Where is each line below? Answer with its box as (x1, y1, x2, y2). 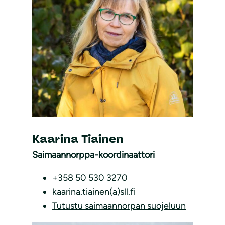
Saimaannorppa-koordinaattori (32, 149, 155, 160)
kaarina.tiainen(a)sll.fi (52, 186, 136, 197)
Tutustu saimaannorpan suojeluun (52, 200, 186, 211)
